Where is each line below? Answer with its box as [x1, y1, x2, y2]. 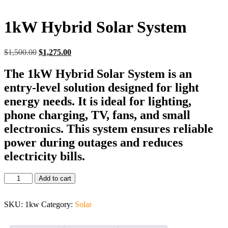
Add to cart [39, 175, 72, 183]
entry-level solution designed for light [4, 80, 199, 94]
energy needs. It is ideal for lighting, [4, 94, 191, 108]
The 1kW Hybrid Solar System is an [4, 67, 192, 80]
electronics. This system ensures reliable [4, 122, 213, 135]
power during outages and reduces [4, 135, 183, 149]
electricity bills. [4, 149, 85, 163]
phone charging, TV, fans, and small [4, 108, 190, 122]
